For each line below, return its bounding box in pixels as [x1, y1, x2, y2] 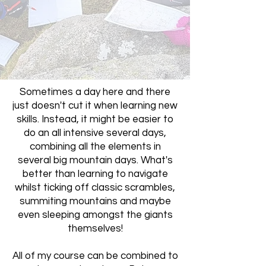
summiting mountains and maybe [19, 195, 171, 207]
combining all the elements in [29, 141, 161, 152]
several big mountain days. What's [17, 154, 173, 166]
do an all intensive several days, [24, 127, 166, 138]
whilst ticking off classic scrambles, [15, 182, 175, 193]
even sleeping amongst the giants [17, 209, 173, 220]
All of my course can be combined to [12, 250, 178, 261]
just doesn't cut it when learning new [12, 100, 178, 111]
